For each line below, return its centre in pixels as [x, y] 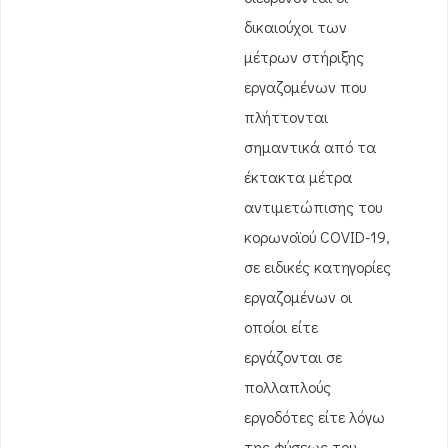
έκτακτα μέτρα [298, 176]
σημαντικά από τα [310, 146]
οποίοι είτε [281, 326]
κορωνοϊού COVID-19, [317, 236]
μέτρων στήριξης [304, 56]
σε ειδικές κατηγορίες [317, 266]
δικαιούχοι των [295, 26]
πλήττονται [286, 116]
